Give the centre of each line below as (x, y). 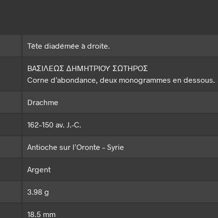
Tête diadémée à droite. (69, 46)
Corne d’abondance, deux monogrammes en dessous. (121, 80)
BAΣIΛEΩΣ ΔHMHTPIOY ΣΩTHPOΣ (88, 68)
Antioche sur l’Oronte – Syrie (76, 147)
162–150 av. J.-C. (54, 125)
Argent (39, 169)
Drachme (43, 102)
